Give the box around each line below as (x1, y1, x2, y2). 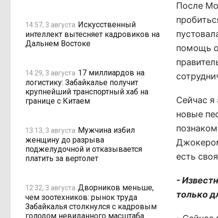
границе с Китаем (25, 96, 90, 106)
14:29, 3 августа (25, 69, 75, 77)
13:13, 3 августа (25, 126, 75, 134)
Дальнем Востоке (25, 39, 91, 48)
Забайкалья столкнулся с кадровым (25, 202, 157, 211)
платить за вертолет (25, 154, 98, 163)
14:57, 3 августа (25, 20, 75, 29)
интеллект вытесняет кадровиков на (25, 30, 160, 39)
